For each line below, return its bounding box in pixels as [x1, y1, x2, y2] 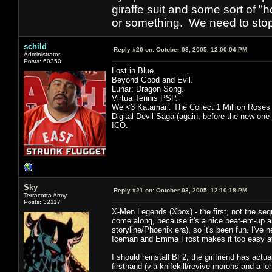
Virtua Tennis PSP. [112, 93, 178, 103]
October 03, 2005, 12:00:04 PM [154, 46, 247, 53]
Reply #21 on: [114, 186, 154, 194]
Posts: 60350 [24, 57, 61, 64]
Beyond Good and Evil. [112, 75, 193, 84]
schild [24, 41, 47, 51]
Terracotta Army [24, 191, 67, 199]
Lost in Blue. [112, 66, 156, 75]
